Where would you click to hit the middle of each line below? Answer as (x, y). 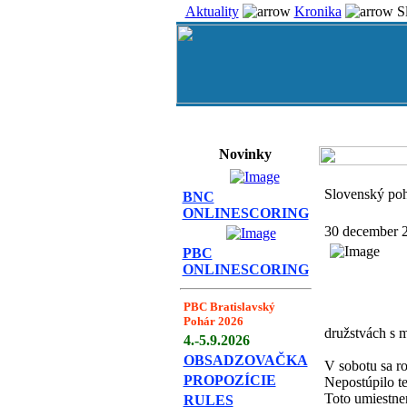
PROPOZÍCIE (229, 380)
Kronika (318, 11)
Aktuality (212, 11)
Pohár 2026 (213, 321)
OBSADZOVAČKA (245, 360)
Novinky (245, 154)
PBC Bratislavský (229, 307)
